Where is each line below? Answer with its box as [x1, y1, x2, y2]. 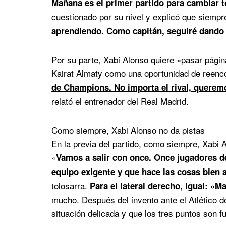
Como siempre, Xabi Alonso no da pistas [51, 124, 205, 137]
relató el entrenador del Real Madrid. [51, 95, 189, 108]
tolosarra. [51, 179, 90, 192]
